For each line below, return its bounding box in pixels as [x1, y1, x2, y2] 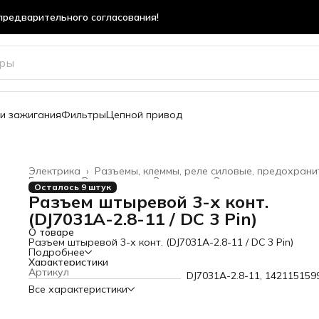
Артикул [28, 266, 69, 278]
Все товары [82, 174, 139, 187]
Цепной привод [106, 108, 182, 121]
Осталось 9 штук [34, 182, 111, 192]
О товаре [28, 226, 74, 239]
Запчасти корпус [214, 174, 297, 187]
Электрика [28, 164, 80, 177]
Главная [28, 174, 68, 187]
